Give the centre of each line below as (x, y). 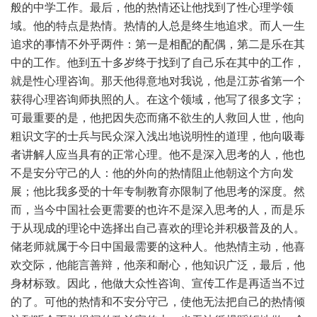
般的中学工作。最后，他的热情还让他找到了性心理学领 (152, 7)
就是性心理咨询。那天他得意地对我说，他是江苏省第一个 (158, 81)
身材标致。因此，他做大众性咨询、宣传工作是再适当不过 (158, 283)
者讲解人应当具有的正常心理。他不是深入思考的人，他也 (158, 155)
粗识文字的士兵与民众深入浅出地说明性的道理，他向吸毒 (158, 136)
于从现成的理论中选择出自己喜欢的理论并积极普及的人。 (158, 228)
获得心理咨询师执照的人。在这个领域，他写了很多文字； (158, 99)
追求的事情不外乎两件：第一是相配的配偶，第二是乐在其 (158, 44)
